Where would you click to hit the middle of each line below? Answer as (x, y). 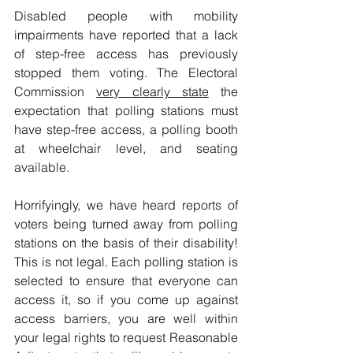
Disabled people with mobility (126, 16)
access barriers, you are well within (126, 318)
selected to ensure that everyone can (126, 281)
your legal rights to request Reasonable (126, 337)
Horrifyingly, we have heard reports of (126, 205)
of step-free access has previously (126, 54)
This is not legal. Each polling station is (126, 262)
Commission (56, 91)
